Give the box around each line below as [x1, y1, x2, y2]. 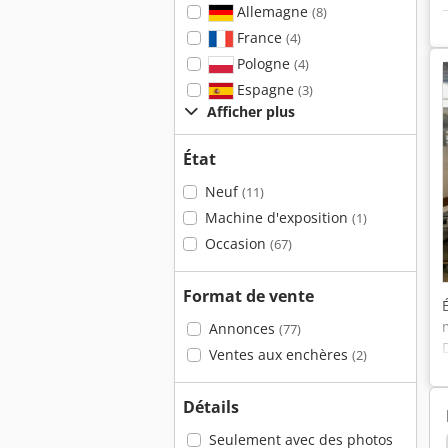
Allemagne [232, 2, 312, 21]
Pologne [232, 54, 294, 73]
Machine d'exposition [204, 208, 352, 227]
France [232, 28, 286, 47]
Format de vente [183, 285, 314, 307]
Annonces [208, 319, 279, 338]
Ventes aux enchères [208, 345, 352, 364]
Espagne [232, 80, 298, 99]
